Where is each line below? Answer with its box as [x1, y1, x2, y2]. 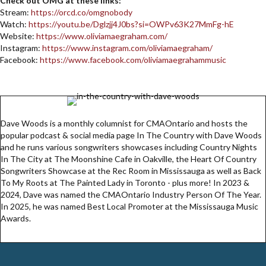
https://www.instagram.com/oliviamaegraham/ [42, 43, 213, 53]
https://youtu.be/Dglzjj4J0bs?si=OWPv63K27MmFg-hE [28, 19, 234, 30]
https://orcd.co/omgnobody [31, 7, 132, 18]
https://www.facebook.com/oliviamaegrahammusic [40, 55, 226, 65]
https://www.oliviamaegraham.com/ [36, 31, 167, 42]
